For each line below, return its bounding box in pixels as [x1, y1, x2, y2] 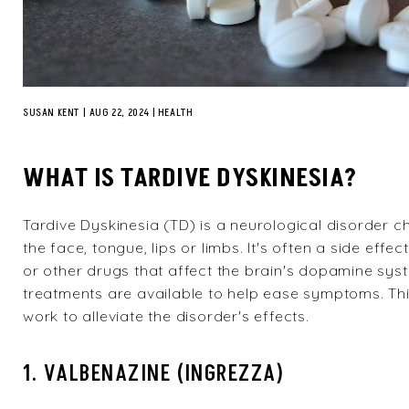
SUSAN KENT [23, 105, 79, 121]
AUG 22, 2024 [89, 105, 151, 121]
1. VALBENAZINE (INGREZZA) [23, 359, 285, 389]
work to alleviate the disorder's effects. [23, 307, 309, 325]
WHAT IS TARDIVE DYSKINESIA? [23, 161, 357, 196]
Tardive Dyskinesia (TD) [23, 215, 196, 234]
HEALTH [157, 105, 194, 121]
